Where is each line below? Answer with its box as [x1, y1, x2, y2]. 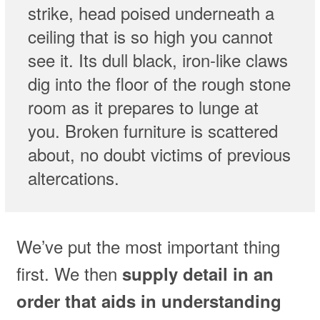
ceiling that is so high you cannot [27, 23, 273, 49]
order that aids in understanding [16, 288, 281, 313]
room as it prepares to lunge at [27, 94, 259, 119]
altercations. [27, 164, 119, 190]
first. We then [16, 260, 122, 286]
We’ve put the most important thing [16, 233, 280, 259]
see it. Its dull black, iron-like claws [27, 46, 288, 72]
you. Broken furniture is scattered [27, 117, 278, 143]
